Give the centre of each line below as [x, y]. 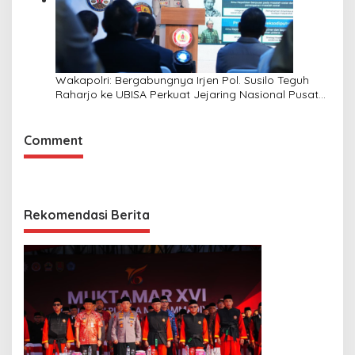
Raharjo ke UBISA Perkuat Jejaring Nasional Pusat [187, 94]
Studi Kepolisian [97, 108]
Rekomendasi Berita [87, 215]
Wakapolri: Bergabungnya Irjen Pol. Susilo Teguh [182, 80]
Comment [53, 141]
